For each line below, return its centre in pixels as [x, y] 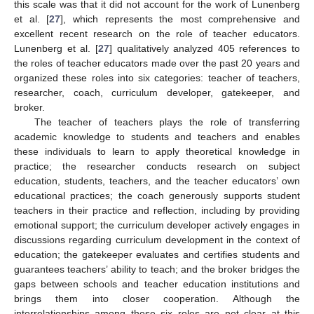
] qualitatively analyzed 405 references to [204, 49]
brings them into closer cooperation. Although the [157, 299]
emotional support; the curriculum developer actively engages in [157, 225]
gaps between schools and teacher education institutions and [157, 284]
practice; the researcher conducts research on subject [157, 166]
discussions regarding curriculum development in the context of [157, 240]
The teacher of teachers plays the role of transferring [167, 122]
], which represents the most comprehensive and [180, 19]
